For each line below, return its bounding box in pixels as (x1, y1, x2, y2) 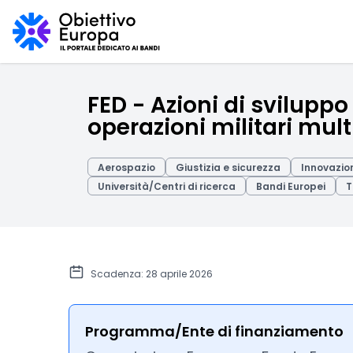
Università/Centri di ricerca (98, 180, 236, 193)
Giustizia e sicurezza (176, 161, 281, 174)
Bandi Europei (256, 180, 325, 193)
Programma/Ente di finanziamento (85, 321, 344, 341)
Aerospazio (98, 161, 155, 174)
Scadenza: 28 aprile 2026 (91, 267, 213, 281)
